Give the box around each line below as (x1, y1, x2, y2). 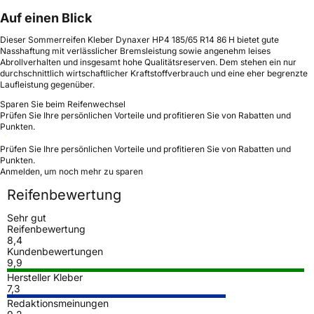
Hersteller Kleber (7, 271, 83, 283)
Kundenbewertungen (7, 245, 103, 257)
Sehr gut (7, 211, 46, 224)
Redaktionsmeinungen (7, 296, 109, 309)
